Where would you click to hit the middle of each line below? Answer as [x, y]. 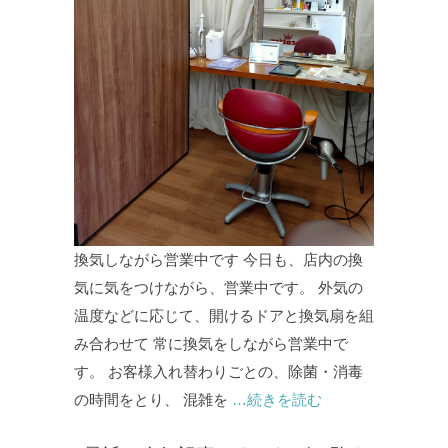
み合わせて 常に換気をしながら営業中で [211, 343]
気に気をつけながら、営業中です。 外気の [218, 287]
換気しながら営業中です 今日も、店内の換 [218, 259]
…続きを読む [275, 399]
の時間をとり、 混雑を [151, 399]
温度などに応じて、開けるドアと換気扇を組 [224, 315]
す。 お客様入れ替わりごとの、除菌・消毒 [218, 371]
